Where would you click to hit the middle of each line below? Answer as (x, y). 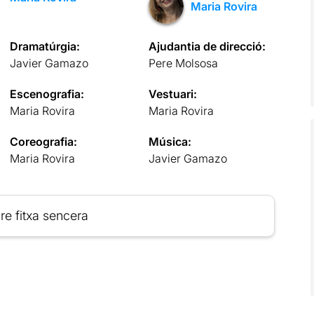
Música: (170, 141)
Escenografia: (47, 94)
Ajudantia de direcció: (207, 46)
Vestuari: (173, 94)
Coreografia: (43, 141)
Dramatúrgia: (45, 46)
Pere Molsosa (184, 63)
